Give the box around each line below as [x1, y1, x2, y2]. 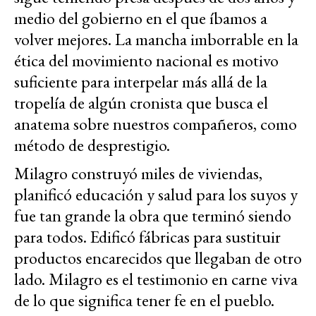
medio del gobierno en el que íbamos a [14, 7, 267, 30]
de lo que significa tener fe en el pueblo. [14, 289, 274, 312]
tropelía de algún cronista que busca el [14, 92, 268, 114]
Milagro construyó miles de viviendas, [14, 162, 262, 185]
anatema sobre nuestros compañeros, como [14, 113, 297, 135]
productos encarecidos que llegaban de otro [14, 247, 302, 269]
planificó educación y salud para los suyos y [14, 183, 298, 206]
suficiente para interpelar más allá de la [14, 71, 267, 93]
